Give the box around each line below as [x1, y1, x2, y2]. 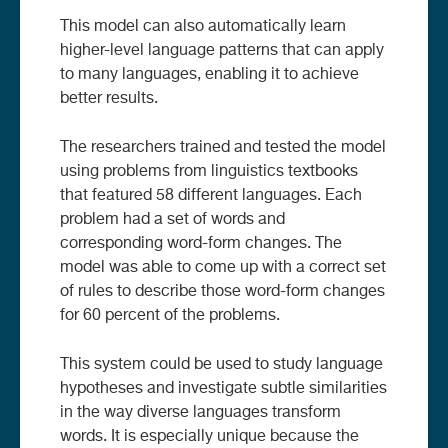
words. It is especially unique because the [60, 428, 359, 445]
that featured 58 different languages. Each [60, 187, 362, 204]
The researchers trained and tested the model [60, 139, 386, 156]
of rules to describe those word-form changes [60, 283, 385, 300]
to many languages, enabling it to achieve [60, 66, 359, 83]
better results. [60, 90, 158, 107]
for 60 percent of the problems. [60, 307, 280, 324]
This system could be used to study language [60, 356, 383, 373]
